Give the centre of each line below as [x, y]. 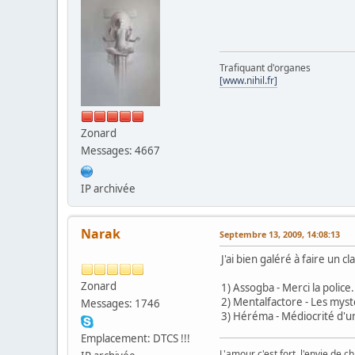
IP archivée [108, 188]
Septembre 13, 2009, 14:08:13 [280, 234]
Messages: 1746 [120, 303]
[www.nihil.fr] [248, 80]
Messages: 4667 [120, 150]
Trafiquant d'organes [265, 67]
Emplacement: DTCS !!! [136, 338]
